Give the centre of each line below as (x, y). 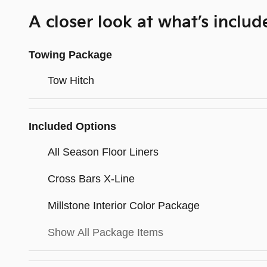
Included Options (72, 127)
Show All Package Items (105, 233)
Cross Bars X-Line (91, 179)
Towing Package (70, 55)
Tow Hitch (71, 81)
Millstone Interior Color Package (124, 206)
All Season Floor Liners (103, 152)
